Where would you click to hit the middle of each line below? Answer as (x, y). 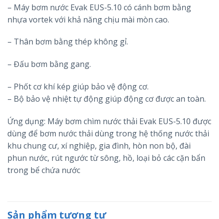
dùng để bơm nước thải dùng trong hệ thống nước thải (108, 133)
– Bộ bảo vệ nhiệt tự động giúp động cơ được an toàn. (107, 99)
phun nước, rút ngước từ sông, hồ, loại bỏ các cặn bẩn (106, 158)
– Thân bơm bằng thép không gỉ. (68, 42)
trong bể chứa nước (44, 170)
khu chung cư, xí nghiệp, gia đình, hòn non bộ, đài (99, 145)
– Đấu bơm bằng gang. (49, 64)
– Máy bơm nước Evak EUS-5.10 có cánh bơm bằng (99, 7)
